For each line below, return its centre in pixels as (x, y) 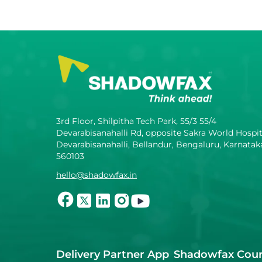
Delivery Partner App (113, 254)
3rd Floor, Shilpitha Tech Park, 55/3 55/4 (136, 121)
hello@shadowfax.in (96, 175)
